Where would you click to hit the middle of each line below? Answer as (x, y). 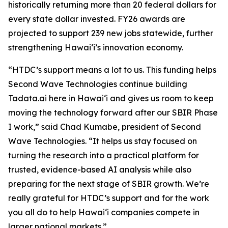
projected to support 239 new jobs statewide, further (111, 33)
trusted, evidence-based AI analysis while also (100, 169)
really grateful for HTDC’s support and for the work (109, 198)
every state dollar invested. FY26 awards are (97, 19)
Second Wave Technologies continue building (98, 84)
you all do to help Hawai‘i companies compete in (104, 212)
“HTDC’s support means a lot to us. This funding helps (112, 70)
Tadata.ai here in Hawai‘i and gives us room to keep (111, 98)
